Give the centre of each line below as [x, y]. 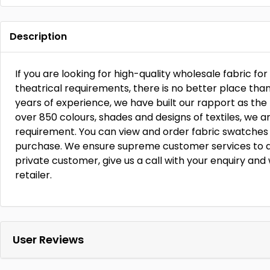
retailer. [33, 175]
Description [38, 36]
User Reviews [48, 240]
